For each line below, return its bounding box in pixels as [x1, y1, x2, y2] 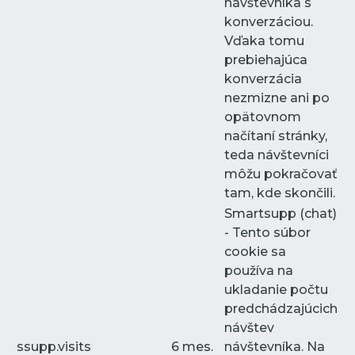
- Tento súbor [224, 224, 311, 240]
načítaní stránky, [224, 128, 327, 143]
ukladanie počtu [224, 281, 328, 297]
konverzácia [224, 71, 302, 86]
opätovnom [224, 109, 301, 124]
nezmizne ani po [224, 90, 330, 105]
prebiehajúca [224, 52, 307, 67]
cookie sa [224, 243, 286, 259]
